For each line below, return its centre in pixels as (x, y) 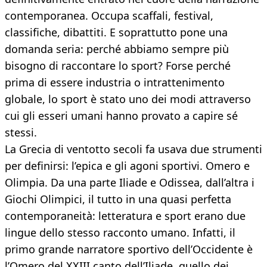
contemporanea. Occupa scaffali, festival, (109, 16)
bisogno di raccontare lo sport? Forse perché (118, 66)
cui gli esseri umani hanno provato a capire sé (121, 116)
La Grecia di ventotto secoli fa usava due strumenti (133, 149)
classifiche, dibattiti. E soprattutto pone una (116, 32)
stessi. (21, 133)
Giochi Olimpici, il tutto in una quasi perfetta (118, 199)
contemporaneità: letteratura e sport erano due (125, 216)
